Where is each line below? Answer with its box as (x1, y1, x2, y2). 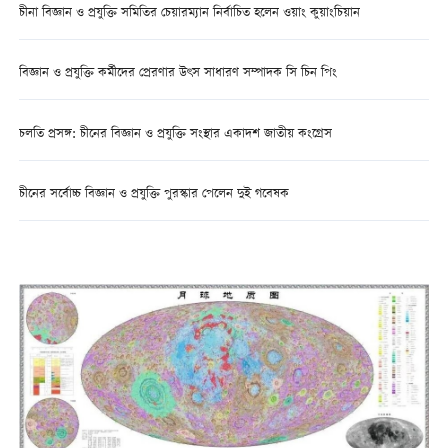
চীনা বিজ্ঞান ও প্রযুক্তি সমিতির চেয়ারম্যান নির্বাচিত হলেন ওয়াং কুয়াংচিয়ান (18, 3, 360, 25)
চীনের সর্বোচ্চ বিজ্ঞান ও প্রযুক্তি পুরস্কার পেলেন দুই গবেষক (18, 183, 289, 205)
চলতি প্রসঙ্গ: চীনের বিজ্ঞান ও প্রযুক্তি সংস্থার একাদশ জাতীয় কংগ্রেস (18, 123, 332, 145)
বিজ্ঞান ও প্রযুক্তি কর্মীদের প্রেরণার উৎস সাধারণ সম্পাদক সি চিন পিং (18, 63, 337, 85)
